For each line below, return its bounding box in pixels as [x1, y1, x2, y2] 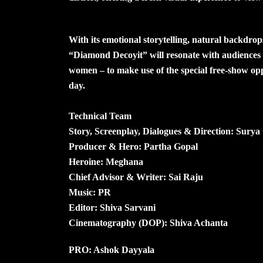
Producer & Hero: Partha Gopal [69, 141, 198, 151]
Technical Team [69, 110, 131, 121]
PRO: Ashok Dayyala [69, 244, 154, 255]
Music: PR [69, 187, 111, 197]
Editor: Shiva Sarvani [69, 202, 156, 213]
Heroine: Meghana [69, 156, 143, 167]
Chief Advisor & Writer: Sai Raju [69, 171, 203, 182]
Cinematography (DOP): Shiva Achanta [69, 217, 228, 228]
